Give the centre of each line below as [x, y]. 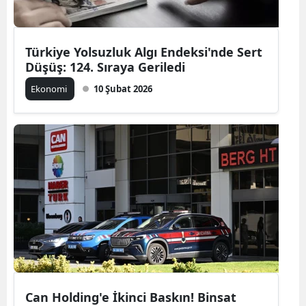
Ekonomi [50, 89]
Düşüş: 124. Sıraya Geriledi [105, 67]
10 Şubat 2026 [123, 89]
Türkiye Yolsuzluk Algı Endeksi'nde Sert [144, 52]
